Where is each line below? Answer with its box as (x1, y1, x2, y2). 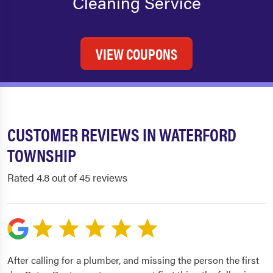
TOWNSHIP (7, 143, 76, 168)
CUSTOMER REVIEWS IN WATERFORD (7, 122, 236, 147)
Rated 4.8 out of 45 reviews (7, 170, 127, 185)
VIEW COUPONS (96, 43, 177, 65)
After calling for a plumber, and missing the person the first (7, 253, 259, 268)
